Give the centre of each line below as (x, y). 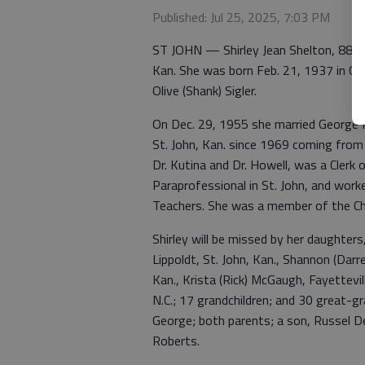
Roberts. (176, 341)
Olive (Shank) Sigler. (209, 90)
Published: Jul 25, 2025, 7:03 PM (241, 17)
